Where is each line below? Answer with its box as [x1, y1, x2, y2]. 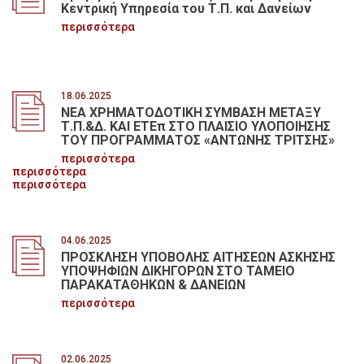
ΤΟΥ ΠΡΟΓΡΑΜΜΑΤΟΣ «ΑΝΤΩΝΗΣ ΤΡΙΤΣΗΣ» [60, 132, 335, 149]
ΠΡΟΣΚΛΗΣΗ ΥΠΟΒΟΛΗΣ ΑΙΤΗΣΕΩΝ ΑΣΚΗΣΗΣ [60, 249, 336, 266]
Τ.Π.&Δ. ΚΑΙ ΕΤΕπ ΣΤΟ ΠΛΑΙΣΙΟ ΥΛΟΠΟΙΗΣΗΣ [60, 119, 331, 135]
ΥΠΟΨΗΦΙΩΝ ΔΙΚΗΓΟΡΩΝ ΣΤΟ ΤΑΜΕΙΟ [60, 263, 295, 279]
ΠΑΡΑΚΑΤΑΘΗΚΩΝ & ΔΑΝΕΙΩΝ [60, 277, 245, 293]
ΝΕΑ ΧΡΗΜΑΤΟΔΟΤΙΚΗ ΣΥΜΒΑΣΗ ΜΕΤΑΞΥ [60, 105, 321, 121]
